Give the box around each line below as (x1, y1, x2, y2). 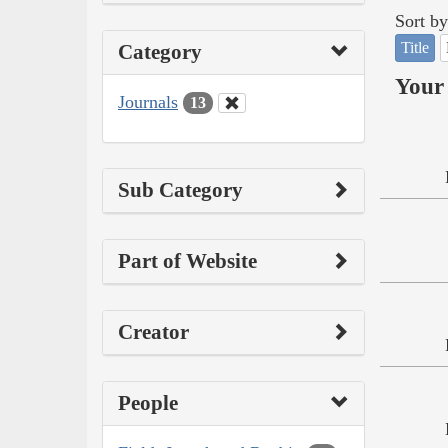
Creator (118, 320, 189, 345)
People (118, 391, 178, 416)
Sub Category (118, 178, 243, 203)
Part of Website (118, 249, 257, 274)
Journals (118, 91, 178, 112)
